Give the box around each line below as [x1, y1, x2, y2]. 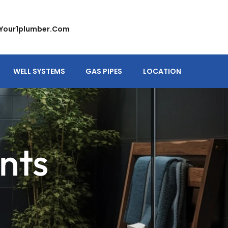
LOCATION [142, 66, 181, 76]
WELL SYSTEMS [13, 66, 66, 76]
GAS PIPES [85, 66, 123, 76]
